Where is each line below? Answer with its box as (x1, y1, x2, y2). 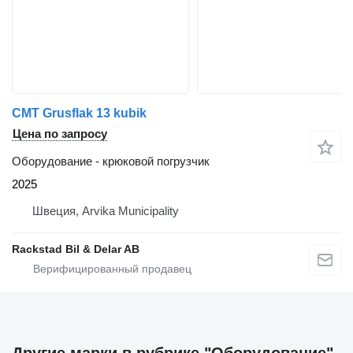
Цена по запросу (13, 127, 107, 141)
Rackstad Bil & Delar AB (12, 243, 139, 256)
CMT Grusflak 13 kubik (12, 106, 147, 121)
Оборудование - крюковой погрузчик (12, 154, 210, 169)
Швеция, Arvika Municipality (32, 204, 179, 218)
